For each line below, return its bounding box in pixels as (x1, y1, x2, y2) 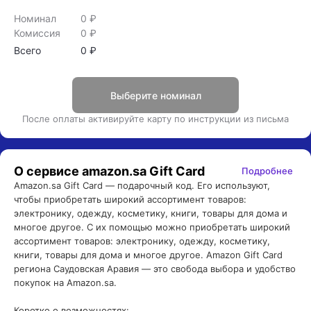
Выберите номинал (110, 89, 201, 101)
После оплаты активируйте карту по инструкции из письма (22, 113, 289, 124)
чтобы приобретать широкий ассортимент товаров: (14, 194, 246, 205)
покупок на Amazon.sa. (14, 277, 117, 288)
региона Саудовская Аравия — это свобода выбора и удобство (14, 263, 296, 274)
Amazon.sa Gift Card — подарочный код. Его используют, (14, 180, 270, 191)
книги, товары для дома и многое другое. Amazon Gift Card (14, 249, 283, 260)
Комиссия (14, 27, 60, 39)
